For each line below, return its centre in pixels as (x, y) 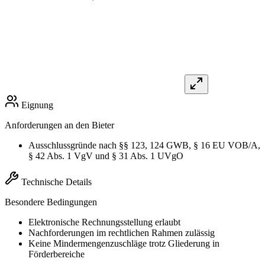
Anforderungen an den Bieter (59, 125)
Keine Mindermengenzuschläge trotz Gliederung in (124, 244)
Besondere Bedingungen (51, 202)
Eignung (37, 105)
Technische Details (56, 182)
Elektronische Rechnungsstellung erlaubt (104, 222)
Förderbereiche (56, 254)
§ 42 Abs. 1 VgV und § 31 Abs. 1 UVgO (106, 156)
